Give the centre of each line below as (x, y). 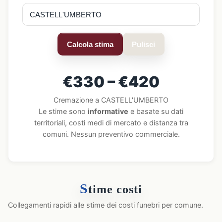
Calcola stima (90, 44)
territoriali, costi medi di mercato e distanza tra (111, 123)
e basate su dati (156, 111)
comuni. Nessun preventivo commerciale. (111, 134)
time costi (115, 189)
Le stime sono (63, 111)
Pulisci (144, 44)
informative (108, 111)
